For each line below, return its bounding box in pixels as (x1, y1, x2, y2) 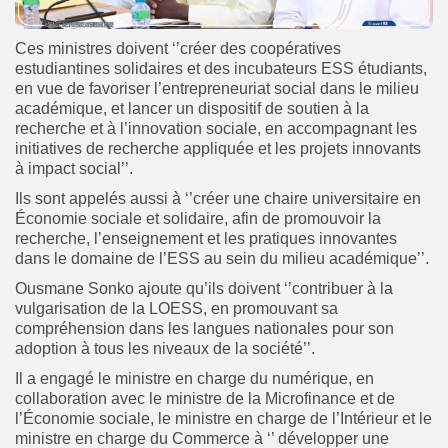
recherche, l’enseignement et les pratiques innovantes (15, 229, 397, 247)
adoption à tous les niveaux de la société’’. (15, 339, 315, 357)
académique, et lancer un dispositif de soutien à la (15, 99, 369, 117)
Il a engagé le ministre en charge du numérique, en (15, 369, 374, 387)
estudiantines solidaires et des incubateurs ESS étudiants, (15, 59, 427, 77)
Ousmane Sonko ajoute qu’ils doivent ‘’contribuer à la (15, 279, 393, 297)
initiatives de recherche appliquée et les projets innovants (15, 139, 421, 157)
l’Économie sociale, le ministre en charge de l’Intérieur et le (15, 409, 432, 427)
